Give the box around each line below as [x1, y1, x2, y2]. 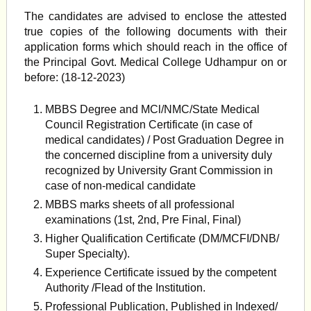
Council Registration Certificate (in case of [45, 119, 253, 131]
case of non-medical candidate [45, 180, 196, 192]
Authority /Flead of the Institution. [45, 282, 206, 294]
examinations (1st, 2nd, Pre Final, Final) [45, 214, 242, 226]
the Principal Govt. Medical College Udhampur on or [24, 56, 287, 68]
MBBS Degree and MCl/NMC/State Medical [45, 103, 260, 115]
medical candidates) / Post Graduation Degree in [45, 134, 285, 146]
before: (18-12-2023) [24, 72, 125, 83]
